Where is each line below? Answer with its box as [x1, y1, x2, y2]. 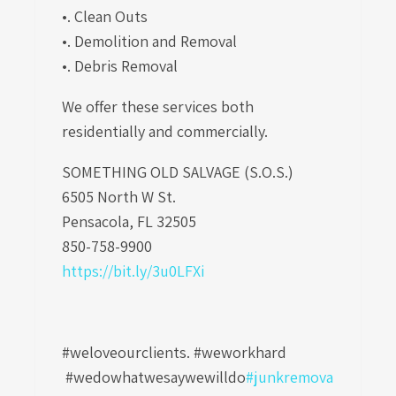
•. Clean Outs [62, 6, 151, 27]
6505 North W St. [62, 187, 179, 207]
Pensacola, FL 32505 [62, 211, 196, 232]
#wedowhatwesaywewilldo [62, 367, 246, 387]
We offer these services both [62, 96, 254, 117]
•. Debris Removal [62, 56, 178, 76]
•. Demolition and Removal [62, 31, 237, 51]
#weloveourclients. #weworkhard [62, 342, 286, 362]
